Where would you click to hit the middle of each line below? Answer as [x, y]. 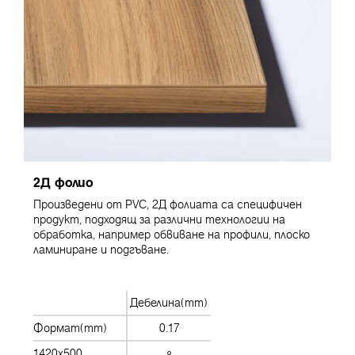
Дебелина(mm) [169, 302]
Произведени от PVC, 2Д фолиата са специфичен [168, 205]
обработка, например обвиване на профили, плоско [172, 235]
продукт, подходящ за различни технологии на [159, 220]
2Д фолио [63, 183]
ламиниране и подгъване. [101, 250]
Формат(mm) [70, 328]
